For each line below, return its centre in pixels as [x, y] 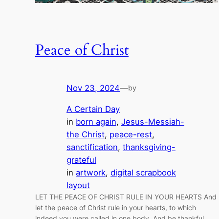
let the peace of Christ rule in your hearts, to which [116, 207]
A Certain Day [93, 109]
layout [78, 185]
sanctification [92, 147]
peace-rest [131, 134]
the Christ [86, 134]
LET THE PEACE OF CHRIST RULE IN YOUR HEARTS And [126, 197]
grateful [81, 160]
